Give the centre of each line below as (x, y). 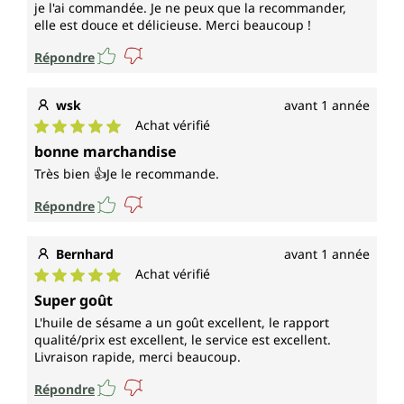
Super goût (73, 301)
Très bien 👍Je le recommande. (127, 174)
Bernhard (85, 254)
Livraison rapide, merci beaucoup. (138, 357)
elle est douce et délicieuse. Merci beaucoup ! (173, 25)
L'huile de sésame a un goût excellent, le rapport (182, 323)
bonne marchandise (106, 152)
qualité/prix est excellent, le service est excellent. (183, 340)
